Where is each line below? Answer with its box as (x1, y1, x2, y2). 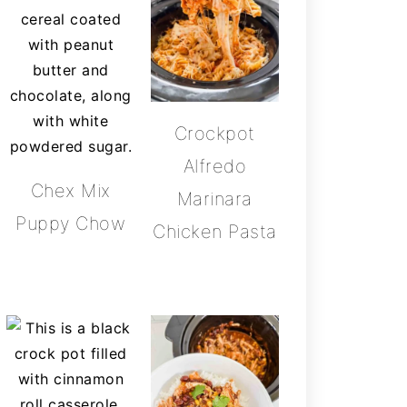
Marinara (176, 187, 253, 210)
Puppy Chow (15, 213, 126, 234)
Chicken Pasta (153, 220, 277, 243)
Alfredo (183, 154, 246, 177)
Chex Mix (30, 180, 111, 202)
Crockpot (174, 122, 255, 144)
